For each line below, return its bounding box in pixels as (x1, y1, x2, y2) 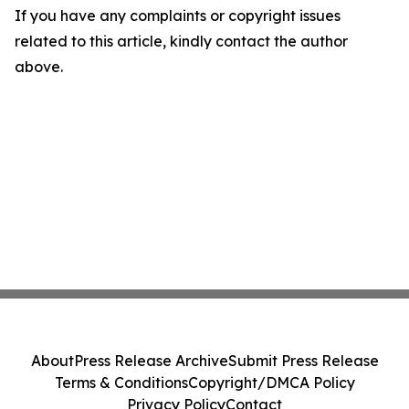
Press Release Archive (73, 351, 228, 370)
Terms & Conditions (54, 373, 188, 392)
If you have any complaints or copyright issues (15, 6, 341, 25)
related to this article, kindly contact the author (15, 32, 348, 50)
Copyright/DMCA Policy (187, 373, 355, 392)
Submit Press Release (227, 351, 379, 370)
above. (15, 58, 63, 76)
